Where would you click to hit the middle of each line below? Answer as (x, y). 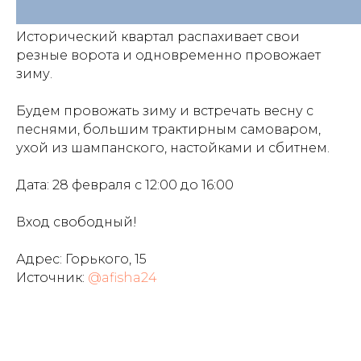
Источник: (50, 278)
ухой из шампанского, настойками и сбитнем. (173, 148)
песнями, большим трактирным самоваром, (168, 129)
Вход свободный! (77, 222)
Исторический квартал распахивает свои (158, 37)
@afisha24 (122, 278)
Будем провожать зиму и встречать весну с (165, 111)
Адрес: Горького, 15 (81, 259)
